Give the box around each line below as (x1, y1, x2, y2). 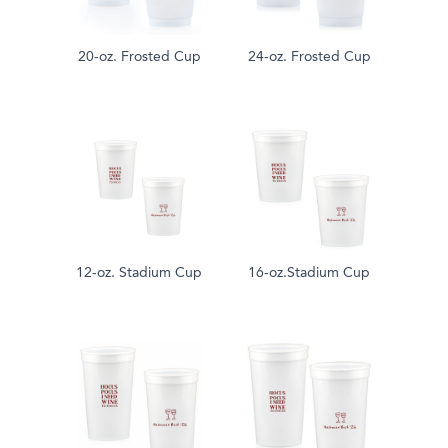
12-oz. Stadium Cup (76, 266, 202, 281)
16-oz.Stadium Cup (248, 266, 370, 281)
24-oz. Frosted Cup (247, 50, 371, 65)
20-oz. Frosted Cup (77, 50, 201, 65)
